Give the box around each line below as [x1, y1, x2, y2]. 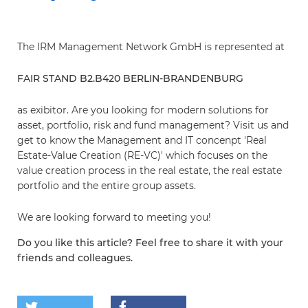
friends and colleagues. [17, 252, 133, 265]
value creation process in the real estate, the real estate [17, 164, 282, 177]
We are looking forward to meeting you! [17, 210, 211, 223]
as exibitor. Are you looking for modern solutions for [17, 103, 269, 116]
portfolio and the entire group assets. [17, 179, 196, 192]
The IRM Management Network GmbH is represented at [17, 40, 285, 53]
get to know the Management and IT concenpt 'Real [17, 133, 267, 146]
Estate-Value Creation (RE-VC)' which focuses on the [17, 148, 267, 162]
